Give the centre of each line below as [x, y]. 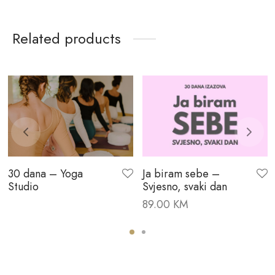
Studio [23, 186]
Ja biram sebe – [181, 173]
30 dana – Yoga [45, 173]
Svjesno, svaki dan [184, 186]
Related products [67, 39]
